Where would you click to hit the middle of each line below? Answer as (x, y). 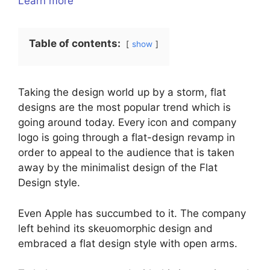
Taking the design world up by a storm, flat (122, 93)
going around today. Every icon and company (127, 123)
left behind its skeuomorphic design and (115, 228)
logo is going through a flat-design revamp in (127, 138)
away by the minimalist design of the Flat (118, 168)
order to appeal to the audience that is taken (126, 153)
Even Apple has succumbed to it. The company (132, 213)
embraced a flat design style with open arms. (129, 243)
